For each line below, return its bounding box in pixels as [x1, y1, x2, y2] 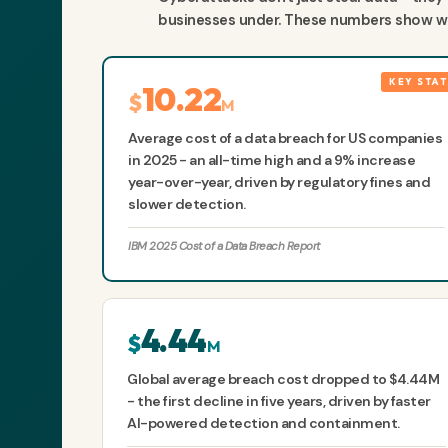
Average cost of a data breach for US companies [128, 129, 442, 148]
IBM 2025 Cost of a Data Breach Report [128, 239, 320, 255]
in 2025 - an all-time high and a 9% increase [128, 151, 415, 170]
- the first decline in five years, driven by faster [127, 392, 431, 411]
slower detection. [128, 195, 246, 214]
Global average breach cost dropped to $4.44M [127, 370, 439, 389]
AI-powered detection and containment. [127, 414, 400, 433]
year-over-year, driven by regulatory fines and [128, 173, 430, 192]
